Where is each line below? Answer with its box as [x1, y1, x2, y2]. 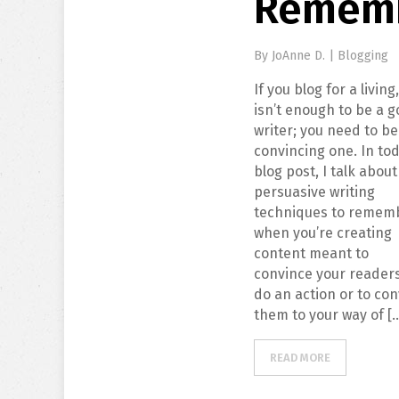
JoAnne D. [272, 48, 330, 63]
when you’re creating [254, 224, 393, 241]
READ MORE [270, 351, 331, 364]
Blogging [338, 48, 389, 63]
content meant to [254, 245, 370, 262]
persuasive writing [254, 183, 376, 200]
